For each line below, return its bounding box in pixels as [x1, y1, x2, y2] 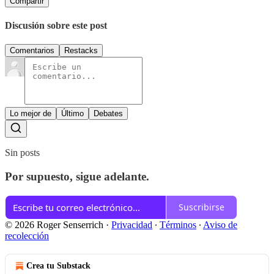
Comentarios [10, 46, 54, 56]
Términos [160, 219, 196, 230]
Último [61, 109, 84, 119]
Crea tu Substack [26, 261, 91, 270]
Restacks [64, 46, 98, 56]
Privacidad [111, 219, 152, 230]
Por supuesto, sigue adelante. [5, 169, 149, 183]
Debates [94, 109, 123, 119]
